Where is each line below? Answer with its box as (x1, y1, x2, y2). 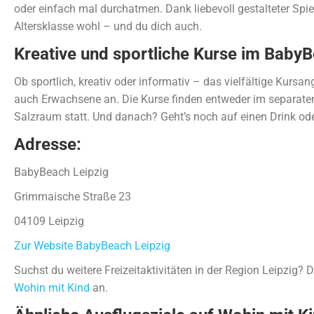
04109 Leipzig (14, 214, 84, 228)
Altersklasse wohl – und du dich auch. (14, 20, 202, 33)
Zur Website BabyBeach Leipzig (14, 239, 170, 252)
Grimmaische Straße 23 (14, 190, 131, 203)
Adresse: (14, 135, 81, 154)
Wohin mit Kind (14, 281, 90, 294)
